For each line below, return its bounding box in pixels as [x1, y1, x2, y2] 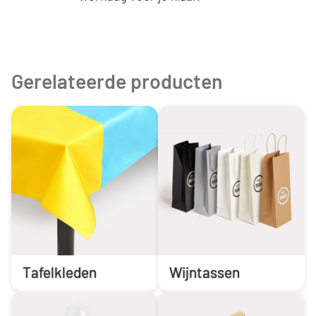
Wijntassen [169, 263, 240, 281]
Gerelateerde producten [11, 69, 222, 93]
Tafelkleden [23, 263, 97, 281]
